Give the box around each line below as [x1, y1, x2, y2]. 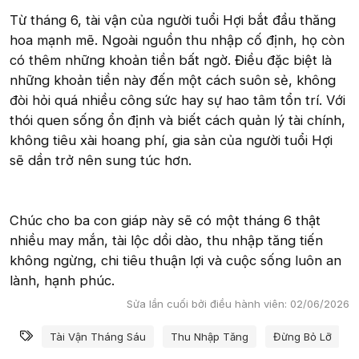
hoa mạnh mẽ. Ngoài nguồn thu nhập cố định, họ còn [10, 32, 345, 48]
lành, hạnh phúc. [10, 272, 115, 288]
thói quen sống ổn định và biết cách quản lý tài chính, [10, 112, 345, 128]
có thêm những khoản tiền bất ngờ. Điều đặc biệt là [10, 52, 332, 68]
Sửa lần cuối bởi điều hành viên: [127, 296, 290, 310]
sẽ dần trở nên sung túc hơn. [10, 152, 192, 168]
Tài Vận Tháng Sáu [50, 329, 146, 343]
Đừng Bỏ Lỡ [273, 329, 332, 343]
